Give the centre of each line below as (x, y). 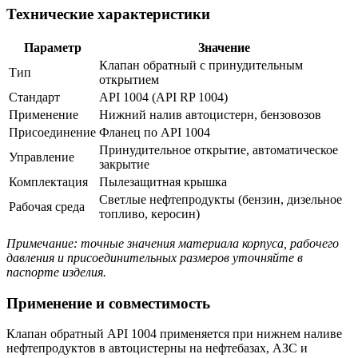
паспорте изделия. (56, 272)
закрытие (124, 164)
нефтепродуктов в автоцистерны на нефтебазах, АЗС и (157, 348)
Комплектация (48, 181)
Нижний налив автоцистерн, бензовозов (210, 114)
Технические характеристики (108, 14)
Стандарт (34, 97)
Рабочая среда (47, 206)
